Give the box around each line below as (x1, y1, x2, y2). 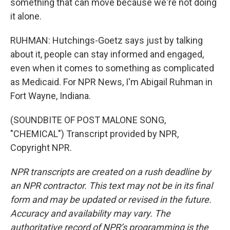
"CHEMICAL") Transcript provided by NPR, (10, 128, 179, 139)
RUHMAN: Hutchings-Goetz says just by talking (10, 35, 203, 46)
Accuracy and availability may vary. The (10, 208, 170, 219)
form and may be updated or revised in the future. (10, 194, 212, 205)
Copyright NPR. (10, 142, 72, 153)
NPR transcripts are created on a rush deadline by (10, 166, 211, 177)
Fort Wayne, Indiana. (10, 90, 91, 101)
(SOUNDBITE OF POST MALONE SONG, (10, 114, 166, 125)
